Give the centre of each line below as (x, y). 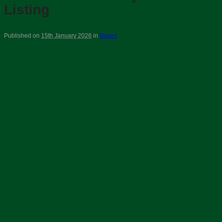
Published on (23, 36)
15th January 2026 (66, 36)
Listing (27, 10)
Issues (108, 36)
